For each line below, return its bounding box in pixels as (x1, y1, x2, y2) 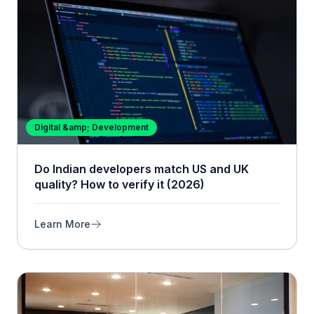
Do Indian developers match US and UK (34, 162, 249, 177)
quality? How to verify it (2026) (34, 177, 205, 192)
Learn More (34, 218, 90, 231)
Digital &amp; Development (34, 122, 149, 133)
